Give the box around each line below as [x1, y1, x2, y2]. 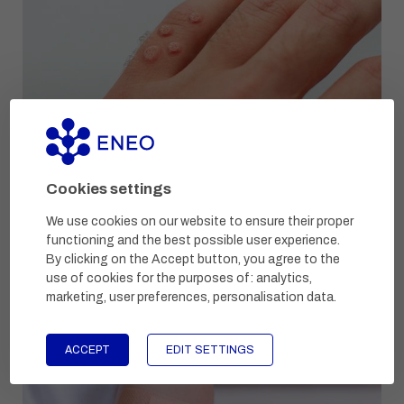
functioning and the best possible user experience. [46, 233, 341, 247]
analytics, [256, 271, 313, 285]
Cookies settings [46, 179, 172, 197]
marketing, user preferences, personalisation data [46, 289, 335, 304]
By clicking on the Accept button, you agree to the [46, 252, 341, 266]
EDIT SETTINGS [166, 343, 255, 356]
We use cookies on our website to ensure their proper [46, 214, 354, 228]
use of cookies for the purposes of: [46, 271, 257, 285]
